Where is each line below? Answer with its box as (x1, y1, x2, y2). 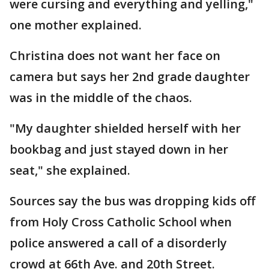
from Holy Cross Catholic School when (10, 214, 232, 230)
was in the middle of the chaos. (10, 89, 192, 106)
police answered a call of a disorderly (10, 235, 227, 251)
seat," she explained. (10, 162, 130, 178)
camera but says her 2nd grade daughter (10, 68, 250, 85)
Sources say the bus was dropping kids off (10, 193, 255, 209)
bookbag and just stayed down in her (10, 141, 228, 157)
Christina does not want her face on (10, 47, 220, 64)
